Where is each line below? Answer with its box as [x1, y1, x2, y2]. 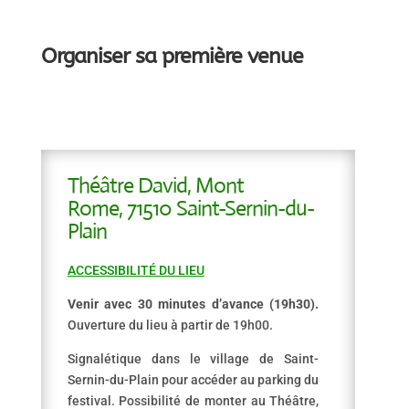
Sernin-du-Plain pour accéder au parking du [67, 372, 320, 387]
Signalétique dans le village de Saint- [67, 351, 320, 366]
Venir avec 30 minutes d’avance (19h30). [67, 297, 320, 311]
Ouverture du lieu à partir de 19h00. [67, 318, 273, 332]
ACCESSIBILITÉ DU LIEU [67, 263, 204, 278]
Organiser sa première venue [40, 44, 303, 68]
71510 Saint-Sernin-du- [126, 194, 314, 222]
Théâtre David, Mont [67, 172, 244, 199]
